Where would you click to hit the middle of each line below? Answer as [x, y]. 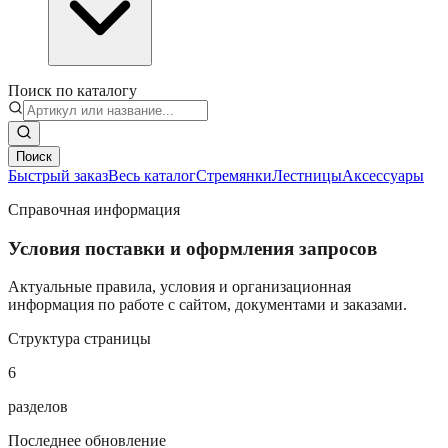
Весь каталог [152, 175]
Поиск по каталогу [72, 90]
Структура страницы [79, 339]
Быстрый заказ [58, 175]
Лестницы [307, 175]
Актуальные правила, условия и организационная [179, 287]
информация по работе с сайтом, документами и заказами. [207, 305]
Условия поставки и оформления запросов [192, 248]
